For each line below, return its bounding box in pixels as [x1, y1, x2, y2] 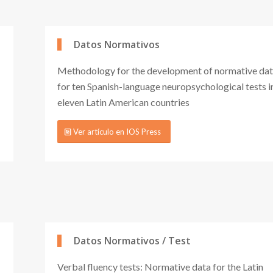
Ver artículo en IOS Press [73, 127, 161, 137]
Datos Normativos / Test [74, 233, 191, 247]
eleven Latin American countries [57, 96, 190, 108]
